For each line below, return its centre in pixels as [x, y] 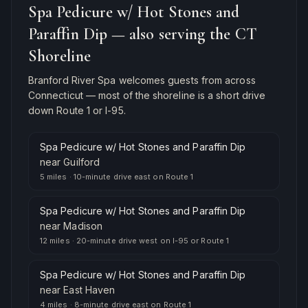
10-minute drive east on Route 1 [133, 177]
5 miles [54, 177]
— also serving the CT [182, 34]
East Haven [89, 290]
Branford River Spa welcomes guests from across [142, 80]
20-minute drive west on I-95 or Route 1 [153, 241]
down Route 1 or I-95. [77, 110]
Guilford [82, 162]
